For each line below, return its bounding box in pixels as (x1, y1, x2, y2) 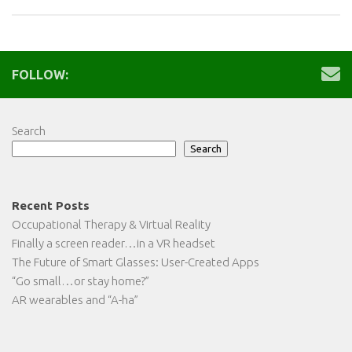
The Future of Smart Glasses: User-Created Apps (12, 255, 259, 269)
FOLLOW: (12, 67, 68, 82)
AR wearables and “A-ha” (12, 292, 138, 306)
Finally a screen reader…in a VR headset (12, 236, 215, 250)
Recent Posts (12, 198, 90, 212)
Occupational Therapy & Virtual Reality (12, 217, 211, 231)
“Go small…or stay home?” (12, 273, 149, 288)
